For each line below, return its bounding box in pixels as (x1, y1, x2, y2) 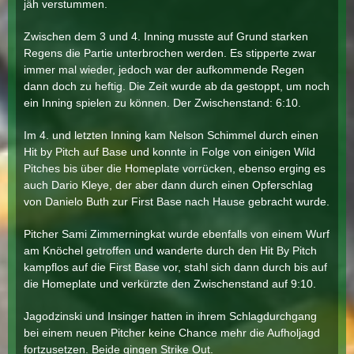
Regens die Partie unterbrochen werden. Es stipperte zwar (24, 47, 316, 59)
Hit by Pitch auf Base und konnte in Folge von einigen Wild (24, 145, 315, 158)
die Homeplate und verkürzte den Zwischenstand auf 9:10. (24, 277, 316, 290)
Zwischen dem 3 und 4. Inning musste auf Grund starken (24, 30, 308, 43)
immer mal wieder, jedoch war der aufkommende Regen (24, 63, 304, 76)
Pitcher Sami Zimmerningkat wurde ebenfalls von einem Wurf (24, 228, 330, 240)
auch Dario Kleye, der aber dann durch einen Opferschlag (24, 179, 313, 191)
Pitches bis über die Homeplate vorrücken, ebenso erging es (24, 162, 326, 175)
